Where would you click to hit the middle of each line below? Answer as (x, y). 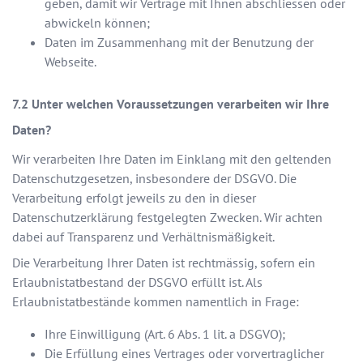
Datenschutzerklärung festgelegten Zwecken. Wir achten (167, 218)
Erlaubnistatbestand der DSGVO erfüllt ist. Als (137, 282)
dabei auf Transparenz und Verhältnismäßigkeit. (143, 237)
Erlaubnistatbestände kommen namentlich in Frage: (156, 302)
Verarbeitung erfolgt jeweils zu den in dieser (134, 198)
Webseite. (70, 62)
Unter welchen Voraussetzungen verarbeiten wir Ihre (180, 104)
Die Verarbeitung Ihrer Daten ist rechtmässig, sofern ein (164, 263)
